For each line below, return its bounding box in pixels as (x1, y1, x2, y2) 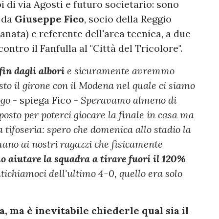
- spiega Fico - (10, 94, 81, 107)
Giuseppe (15, 13, 62, 25)
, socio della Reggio (84, 13, 172, 25)
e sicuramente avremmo (65, 65, 175, 77)
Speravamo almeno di (81, 94, 176, 107)
